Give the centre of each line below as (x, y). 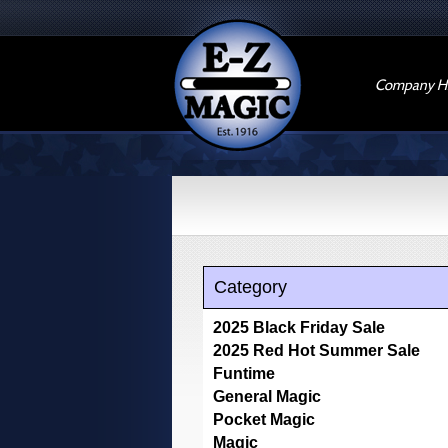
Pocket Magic (264, 419)
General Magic (267, 396)
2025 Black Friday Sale (299, 327)
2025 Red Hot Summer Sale (316, 350)
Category (250, 287)
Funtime (244, 373)
